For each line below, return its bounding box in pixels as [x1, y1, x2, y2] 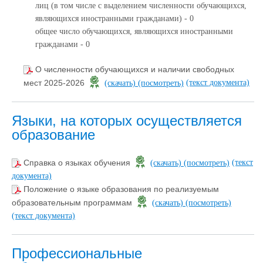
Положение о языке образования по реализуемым [23, 184, 219, 194]
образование [12, 126, 95, 143]
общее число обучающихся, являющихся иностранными [35, 26, 233, 36]
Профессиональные [12, 245, 142, 261]
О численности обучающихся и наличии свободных [35, 65, 234, 75]
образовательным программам [12, 198, 134, 208]
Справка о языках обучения [23, 158, 133, 168]
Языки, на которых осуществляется [12, 112, 242, 129]
